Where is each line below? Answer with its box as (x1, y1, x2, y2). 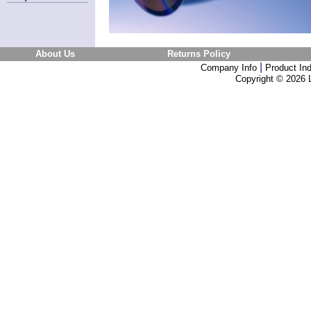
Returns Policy (167, 49, 230, 59)
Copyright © (235, 74, 286, 84)
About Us (35, 49, 75, 59)
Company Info (201, 62, 257, 73)
